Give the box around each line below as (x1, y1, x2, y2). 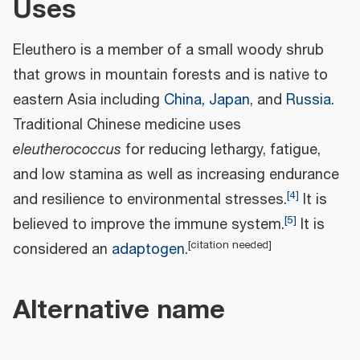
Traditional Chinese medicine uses (13, 114, 241, 137)
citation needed (190, 236, 268, 254)
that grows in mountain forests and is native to (13, 64, 328, 88)
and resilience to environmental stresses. (13, 189, 287, 212)
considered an (13, 239, 112, 262)
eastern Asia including (13, 89, 164, 112)
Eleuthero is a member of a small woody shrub (13, 39, 324, 63)
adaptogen (112, 239, 185, 262)
